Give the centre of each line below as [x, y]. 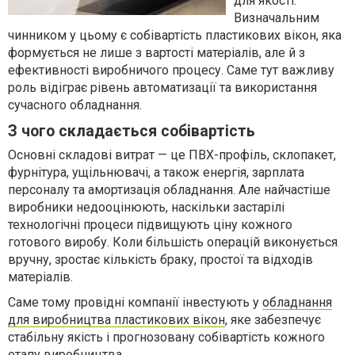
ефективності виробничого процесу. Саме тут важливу [171, 70]
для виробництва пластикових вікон [116, 320]
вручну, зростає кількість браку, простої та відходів [160, 260]
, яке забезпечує [273, 320]
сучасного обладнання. [75, 105]
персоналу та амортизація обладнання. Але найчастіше [169, 190]
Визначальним [277, 18]
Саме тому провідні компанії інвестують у [135, 302]
